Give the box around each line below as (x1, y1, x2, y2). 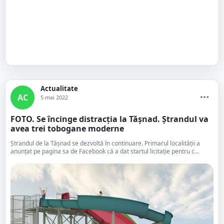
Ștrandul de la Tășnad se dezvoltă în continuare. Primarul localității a (10, 139, 200, 147)
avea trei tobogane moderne (10, 123, 124, 134)
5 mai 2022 (40, 93, 68, 101)
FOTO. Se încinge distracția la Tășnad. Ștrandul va (10, 113, 208, 124)
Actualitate (40, 84, 78, 93)
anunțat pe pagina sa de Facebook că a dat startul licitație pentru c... (10, 147, 199, 155)
